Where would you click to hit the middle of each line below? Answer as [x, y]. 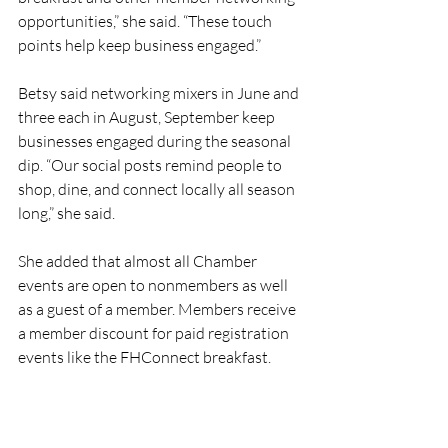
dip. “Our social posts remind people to [151, 165]
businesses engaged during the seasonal [156, 141]
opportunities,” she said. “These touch [146, 21]
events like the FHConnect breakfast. [146, 357]
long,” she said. [66, 213]
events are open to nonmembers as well [154, 285]
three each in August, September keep [148, 117]
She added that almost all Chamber [139, 261]
